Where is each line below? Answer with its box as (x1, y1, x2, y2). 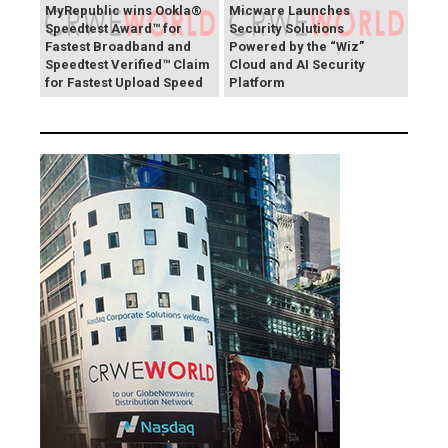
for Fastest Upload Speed (45, 75, 203, 91)
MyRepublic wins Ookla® (45, 3, 202, 19)
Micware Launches (229, 3, 350, 19)
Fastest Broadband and (45, 39, 191, 55)
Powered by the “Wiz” (229, 39, 364, 55)
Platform (229, 75, 285, 91)
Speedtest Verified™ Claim (45, 57, 210, 73)
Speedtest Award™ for (45, 21, 182, 37)
